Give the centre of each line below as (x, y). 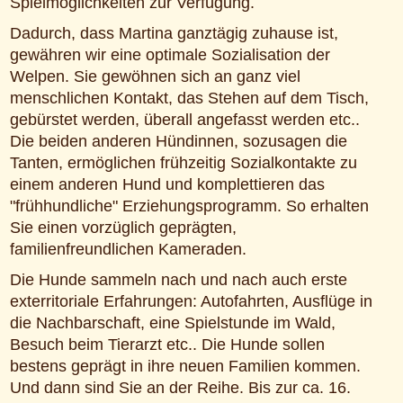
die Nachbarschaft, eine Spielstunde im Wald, (172, 323)
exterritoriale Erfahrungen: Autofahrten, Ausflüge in (191, 301)
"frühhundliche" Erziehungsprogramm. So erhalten (189, 206)
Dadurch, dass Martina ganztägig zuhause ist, (174, 33)
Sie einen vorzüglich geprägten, (123, 228)
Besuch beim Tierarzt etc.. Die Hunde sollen (167, 345)
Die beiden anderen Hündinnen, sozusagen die (178, 141)
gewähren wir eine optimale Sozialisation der (170, 55)
